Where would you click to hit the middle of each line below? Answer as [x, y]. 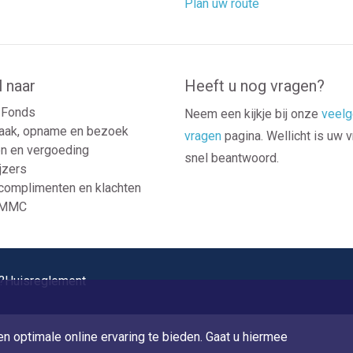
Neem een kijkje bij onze [253, 114]
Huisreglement [45, 281]
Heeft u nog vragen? [255, 86]
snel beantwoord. [232, 158]
